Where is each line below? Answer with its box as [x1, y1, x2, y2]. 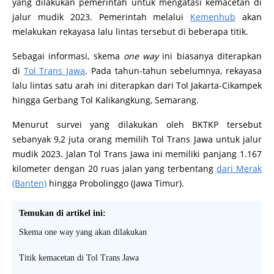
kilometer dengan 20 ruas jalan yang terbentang [12, 178, 217, 190]
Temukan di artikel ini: [19, 224, 106, 234]
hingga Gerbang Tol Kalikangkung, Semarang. [12, 109, 199, 122]
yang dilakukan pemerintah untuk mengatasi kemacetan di [12, 12, 262, 24]
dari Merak [217, 178, 262, 190]
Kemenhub [190, 26, 236, 39]
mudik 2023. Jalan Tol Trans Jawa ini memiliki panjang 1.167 [12, 163, 262, 176]
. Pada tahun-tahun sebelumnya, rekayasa [85, 80, 262, 92]
